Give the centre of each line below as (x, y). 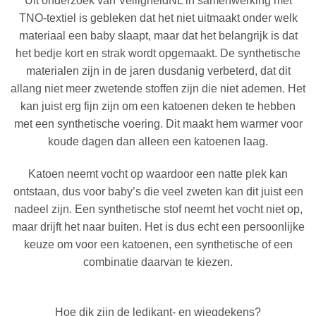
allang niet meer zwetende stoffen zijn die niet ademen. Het (158, 88)
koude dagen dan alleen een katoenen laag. (158, 141)
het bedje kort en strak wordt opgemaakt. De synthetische (158, 53)
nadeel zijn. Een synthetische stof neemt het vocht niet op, (158, 209)
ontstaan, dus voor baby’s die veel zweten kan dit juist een (158, 191)
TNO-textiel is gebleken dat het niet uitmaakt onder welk (158, 18)
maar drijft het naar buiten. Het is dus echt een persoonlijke (158, 226)
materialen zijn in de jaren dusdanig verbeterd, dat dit (158, 71)
